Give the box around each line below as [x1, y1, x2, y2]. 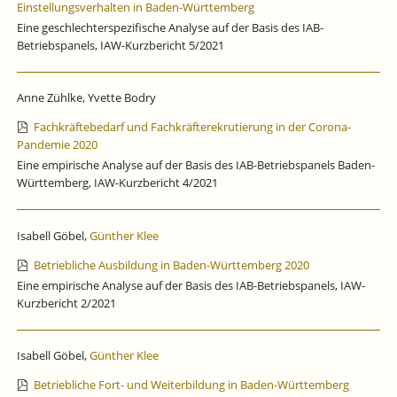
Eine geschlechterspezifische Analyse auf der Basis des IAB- [16, 19, 323, 35]
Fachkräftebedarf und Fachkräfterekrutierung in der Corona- [34, 119, 352, 136]
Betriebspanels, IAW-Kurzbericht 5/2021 [16, 36, 224, 53]
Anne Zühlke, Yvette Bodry [16, 89, 156, 105]
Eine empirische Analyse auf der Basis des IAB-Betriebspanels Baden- [16, 157, 375, 174]
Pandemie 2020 [16, 136, 97, 153]
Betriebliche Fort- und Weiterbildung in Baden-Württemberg [34, 377, 350, 393]
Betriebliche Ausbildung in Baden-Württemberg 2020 [34, 256, 310, 273]
